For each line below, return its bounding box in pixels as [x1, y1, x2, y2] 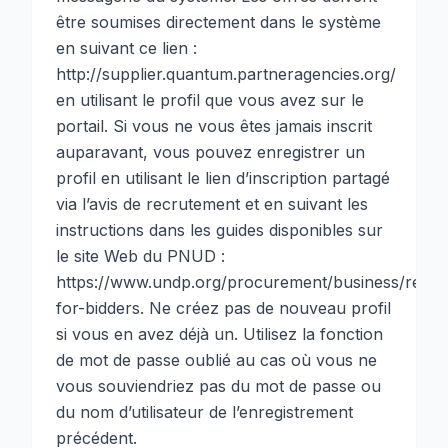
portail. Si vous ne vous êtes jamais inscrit [56, 116, 372, 136]
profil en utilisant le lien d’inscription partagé [56, 168, 390, 188]
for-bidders [56, 298, 140, 318]
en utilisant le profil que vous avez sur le [56, 90, 364, 110]
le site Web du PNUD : [56, 246, 225, 266]
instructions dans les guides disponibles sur [56, 220, 383, 240]
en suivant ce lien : [56, 38, 197, 58]
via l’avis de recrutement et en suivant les [56, 194, 368, 214]
